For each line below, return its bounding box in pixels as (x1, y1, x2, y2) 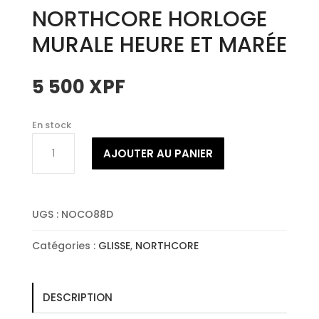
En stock (31, 117, 71, 132)
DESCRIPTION (42, 289, 113, 305)
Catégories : (31, 238, 98, 253)
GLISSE (98, 238, 130, 253)
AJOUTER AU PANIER (103, 145, 213, 161)
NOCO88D (61, 206, 113, 221)
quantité (31, 132, 75, 147)
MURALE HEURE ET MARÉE (31, 29, 287, 60)
